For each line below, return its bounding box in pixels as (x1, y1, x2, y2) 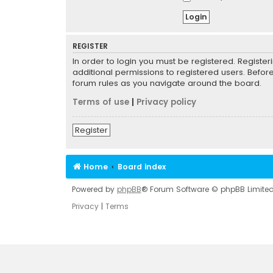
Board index (117, 161, 166, 172)
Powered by (71, 183, 117, 194)
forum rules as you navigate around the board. (72, 77, 261, 90)
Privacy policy (136, 96, 196, 108)
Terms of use (72, 96, 129, 108)
